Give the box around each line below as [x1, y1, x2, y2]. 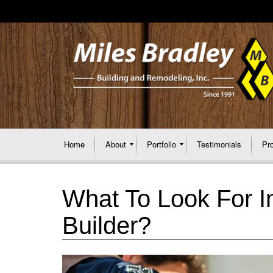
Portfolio [147, 138, 176, 150]
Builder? [62, 212, 151, 239]
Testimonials [197, 138, 241, 150]
